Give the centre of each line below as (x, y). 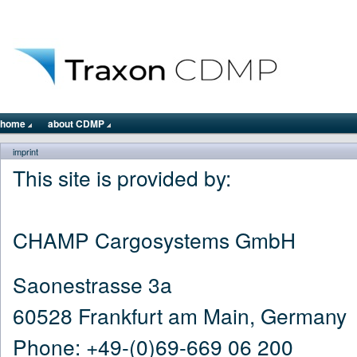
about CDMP (77, 124)
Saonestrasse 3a (92, 284)
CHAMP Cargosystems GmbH (154, 239)
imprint (25, 151)
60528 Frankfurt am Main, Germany (180, 315)
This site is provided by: (122, 177)
